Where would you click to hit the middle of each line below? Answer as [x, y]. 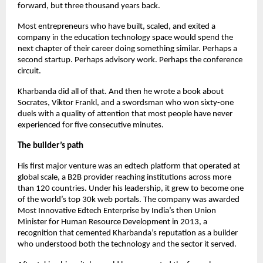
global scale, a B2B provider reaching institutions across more [124, 178]
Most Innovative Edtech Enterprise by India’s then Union [117, 211]
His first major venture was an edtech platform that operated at [129, 167]
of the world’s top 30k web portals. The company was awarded [129, 200]
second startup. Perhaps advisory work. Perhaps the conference [130, 60]
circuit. [29, 72]
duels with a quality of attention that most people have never [125, 114]
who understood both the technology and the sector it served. [127, 245]
